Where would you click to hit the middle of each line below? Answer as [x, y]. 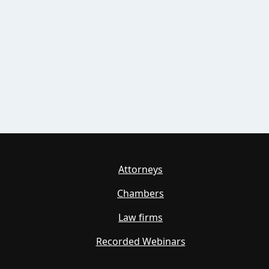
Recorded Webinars [141, 241]
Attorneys [141, 169]
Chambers [141, 193]
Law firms [141, 217]
